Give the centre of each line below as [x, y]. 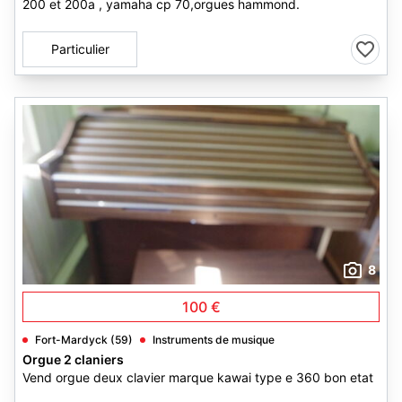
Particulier [80, 49]
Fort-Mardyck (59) [84, 340]
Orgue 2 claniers [73, 359]
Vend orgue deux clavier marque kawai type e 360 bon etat [198, 377]
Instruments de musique [214, 340]
